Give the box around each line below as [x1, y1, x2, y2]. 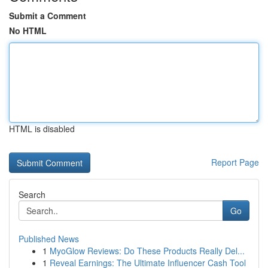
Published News [19, 233, 79, 245]
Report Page [211, 156, 259, 168]
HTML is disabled [9, 123, 75, 135]
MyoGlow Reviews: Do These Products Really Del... [50, 245, 245, 257]
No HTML [9, 25, 47, 36]
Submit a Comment [9, 10, 86, 22]
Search [19, 188, 45, 200]
